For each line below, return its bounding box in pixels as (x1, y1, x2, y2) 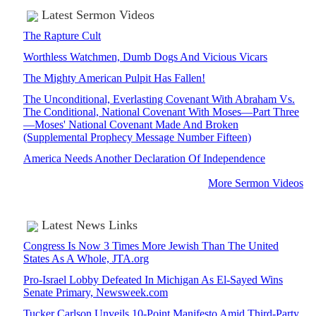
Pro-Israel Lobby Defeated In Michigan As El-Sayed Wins (23, 274, 283, 286)
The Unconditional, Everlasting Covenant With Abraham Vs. (23, 93, 295, 106)
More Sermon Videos (208, 177, 303, 190)
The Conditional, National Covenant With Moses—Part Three (23, 106, 299, 119)
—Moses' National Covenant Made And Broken (23, 119, 238, 131)
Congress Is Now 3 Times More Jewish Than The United (23, 240, 279, 253)
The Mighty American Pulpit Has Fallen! (23, 72, 205, 85)
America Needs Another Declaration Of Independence (23, 152, 265, 165)
